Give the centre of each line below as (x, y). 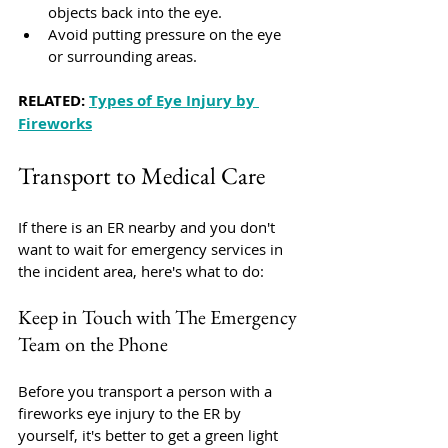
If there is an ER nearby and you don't (148, 227)
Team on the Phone (93, 344)
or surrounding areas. (122, 56)
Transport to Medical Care (141, 175)
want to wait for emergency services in (152, 249)
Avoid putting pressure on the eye (166, 34)
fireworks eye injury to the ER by (131, 413)
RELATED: (53, 100)
